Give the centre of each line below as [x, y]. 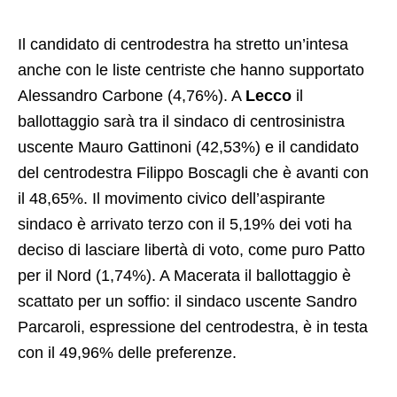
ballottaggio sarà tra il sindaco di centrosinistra [181, 122]
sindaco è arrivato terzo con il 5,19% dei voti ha [185, 225]
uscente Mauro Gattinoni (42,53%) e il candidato [188, 148]
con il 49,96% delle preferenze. [127, 353]
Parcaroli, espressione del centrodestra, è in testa [193, 327]
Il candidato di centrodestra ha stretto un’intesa [183, 45]
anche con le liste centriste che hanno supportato [191, 70]
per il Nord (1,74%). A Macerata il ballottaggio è [184, 276]
